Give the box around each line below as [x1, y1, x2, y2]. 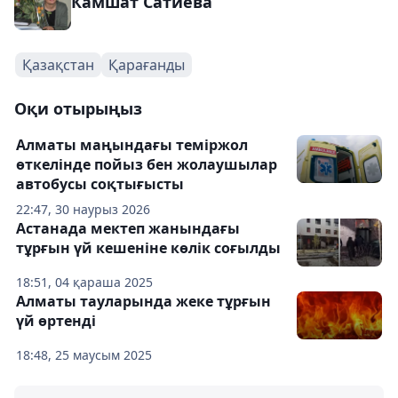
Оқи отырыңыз [14, 98, 142, 119]
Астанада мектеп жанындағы [16, 219, 240, 238]
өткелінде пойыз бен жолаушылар [16, 155, 277, 174]
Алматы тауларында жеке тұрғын [16, 291, 271, 311]
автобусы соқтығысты [16, 174, 184, 194]
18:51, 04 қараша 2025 [16, 274, 153, 291]
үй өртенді [16, 311, 96, 330]
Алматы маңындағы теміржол [16, 135, 248, 155]
